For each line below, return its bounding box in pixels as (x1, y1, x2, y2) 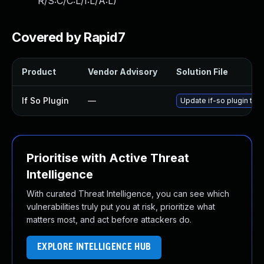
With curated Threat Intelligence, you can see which (27, 189, 229, 199)
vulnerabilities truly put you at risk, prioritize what (27, 202, 215, 212)
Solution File (176, 67, 228, 77)
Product (22, 67, 56, 77)
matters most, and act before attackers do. (27, 214, 192, 225)
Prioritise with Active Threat (27, 151, 189, 165)
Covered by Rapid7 (12, 29, 126, 45)
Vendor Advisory (88, 67, 157, 77)
